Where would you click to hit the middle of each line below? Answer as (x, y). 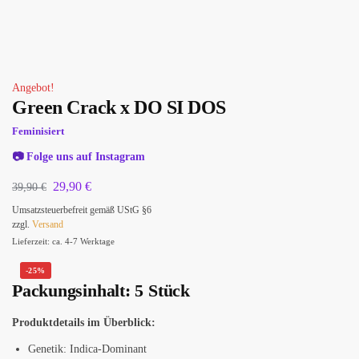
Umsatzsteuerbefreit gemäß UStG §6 (82, 210)
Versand (48, 224)
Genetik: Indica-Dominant (87, 349)
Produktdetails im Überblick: (84, 322)
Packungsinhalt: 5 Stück (101, 290)
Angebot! (33, 88)
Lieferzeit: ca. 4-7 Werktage (63, 241)
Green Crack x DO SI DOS (119, 107)
